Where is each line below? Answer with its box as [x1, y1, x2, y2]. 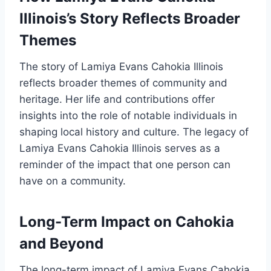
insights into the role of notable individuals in [19, 109, 237, 122]
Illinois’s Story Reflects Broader [19, 10, 240, 28]
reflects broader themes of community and [19, 77, 227, 90]
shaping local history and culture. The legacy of [19, 126, 249, 139]
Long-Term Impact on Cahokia [19, 213, 234, 231]
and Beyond [19, 235, 103, 253]
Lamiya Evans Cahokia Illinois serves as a [19, 142, 220, 155]
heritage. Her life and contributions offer [19, 93, 215, 106]
